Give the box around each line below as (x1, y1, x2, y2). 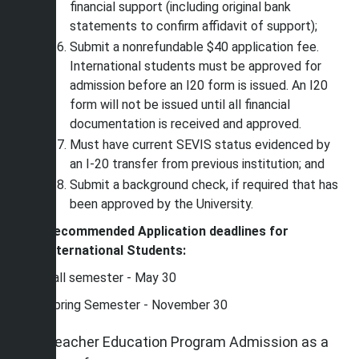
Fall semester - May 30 (46, 270, 176, 285)
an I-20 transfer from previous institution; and (70, 156, 325, 171)
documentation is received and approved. (70, 116, 301, 131)
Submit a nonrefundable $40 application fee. (70, 39, 319, 54)
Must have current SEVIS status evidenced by (70, 137, 330, 152)
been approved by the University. (70, 196, 253, 212)
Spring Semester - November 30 (46, 297, 228, 313)
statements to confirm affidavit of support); (70, 18, 317, 34)
